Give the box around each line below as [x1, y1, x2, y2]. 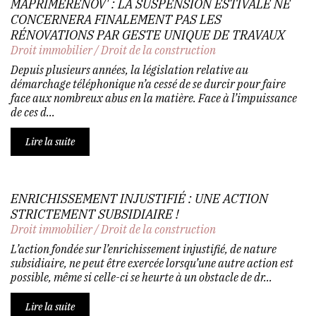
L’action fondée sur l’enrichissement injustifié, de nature [11, 241, 276, 256]
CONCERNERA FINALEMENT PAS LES [11, 11, 221, 28]
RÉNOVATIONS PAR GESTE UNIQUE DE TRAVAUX [11, 26, 285, 43]
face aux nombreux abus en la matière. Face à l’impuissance [11, 90, 297, 105]
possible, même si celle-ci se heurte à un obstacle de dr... [11, 269, 272, 284]
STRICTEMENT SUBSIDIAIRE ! [11, 205, 179, 222]
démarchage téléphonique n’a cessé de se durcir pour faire [11, 76, 286, 91]
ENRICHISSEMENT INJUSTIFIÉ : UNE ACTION [11, 190, 268, 207]
